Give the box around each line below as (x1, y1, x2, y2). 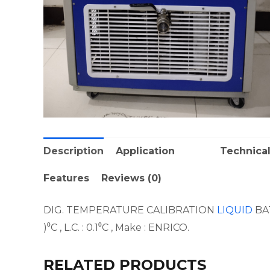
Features (43, 172, 89, 184)
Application (116, 145, 208, 157)
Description (43, 145, 104, 157)
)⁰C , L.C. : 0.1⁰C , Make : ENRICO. (43, 221, 189, 233)
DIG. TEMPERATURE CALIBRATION (43, 204, 217, 216)
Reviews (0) (101, 172, 162, 184)
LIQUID (217, 204, 253, 216)
